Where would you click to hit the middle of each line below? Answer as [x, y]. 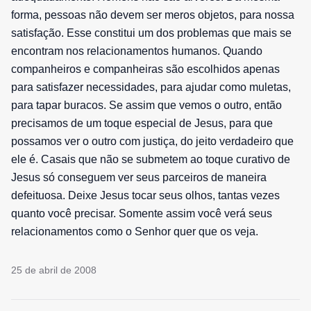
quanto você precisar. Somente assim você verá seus [142, 214]
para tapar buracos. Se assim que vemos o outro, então [146, 106]
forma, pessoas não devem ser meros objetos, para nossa [153, 15]
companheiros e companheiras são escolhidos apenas [145, 69]
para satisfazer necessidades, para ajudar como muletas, [151, 87]
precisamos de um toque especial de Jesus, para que [142, 124]
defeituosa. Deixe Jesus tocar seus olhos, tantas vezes [145, 196]
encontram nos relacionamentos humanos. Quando [137, 51]
